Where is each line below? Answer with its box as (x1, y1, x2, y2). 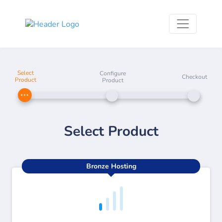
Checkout (181, 73, 207, 81)
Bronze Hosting (86, 162, 136, 171)
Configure (99, 69, 126, 77)
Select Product (63, 122, 159, 141)
